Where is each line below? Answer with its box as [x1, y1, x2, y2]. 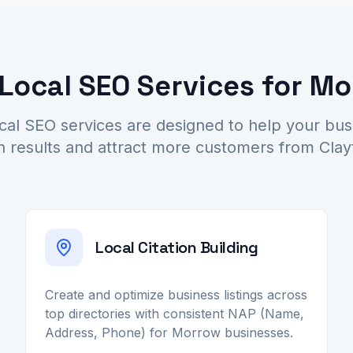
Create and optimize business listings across [45, 287, 307, 303]
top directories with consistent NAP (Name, [45, 306, 304, 321]
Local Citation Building [95, 237, 258, 258]
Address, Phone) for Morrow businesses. [45, 325, 293, 340]
